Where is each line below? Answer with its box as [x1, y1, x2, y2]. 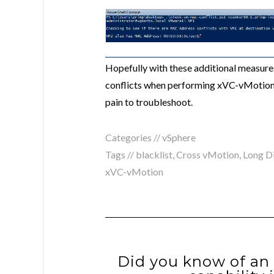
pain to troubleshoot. [105, 96, 193, 108]
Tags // [105, 149, 136, 161]
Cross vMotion [176, 149, 239, 161]
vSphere [162, 131, 196, 144]
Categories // [105, 131, 162, 144]
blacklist [136, 149, 172, 161]
